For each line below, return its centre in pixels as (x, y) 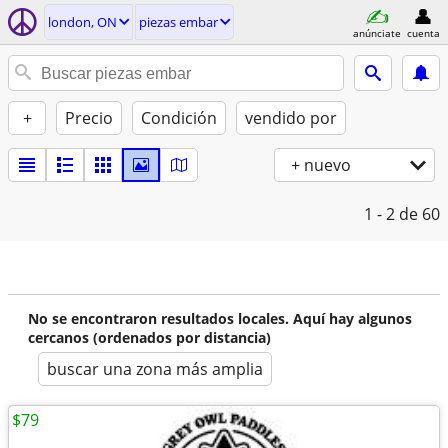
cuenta (423, 32)
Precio (89, 118)
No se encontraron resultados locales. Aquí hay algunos (220, 318)
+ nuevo (321, 165)
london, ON (82, 22)
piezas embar (178, 22)
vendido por (291, 118)
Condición (179, 118)
